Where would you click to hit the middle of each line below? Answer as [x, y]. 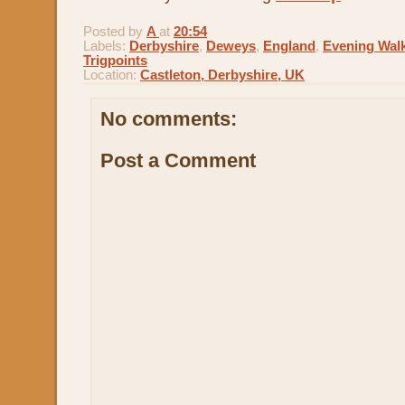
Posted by [115, 31]
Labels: [106, 46]
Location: [112, 75]
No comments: [169, 118]
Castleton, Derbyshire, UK [222, 75]
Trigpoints [115, 60]
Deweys [231, 46]
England [289, 46]
